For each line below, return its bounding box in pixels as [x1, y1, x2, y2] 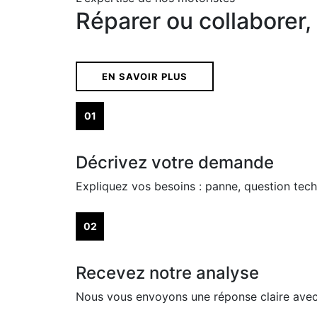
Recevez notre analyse [76, 263, 259, 283]
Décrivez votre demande [76, 152, 274, 173]
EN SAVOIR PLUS [102, 71, 188, 82]
